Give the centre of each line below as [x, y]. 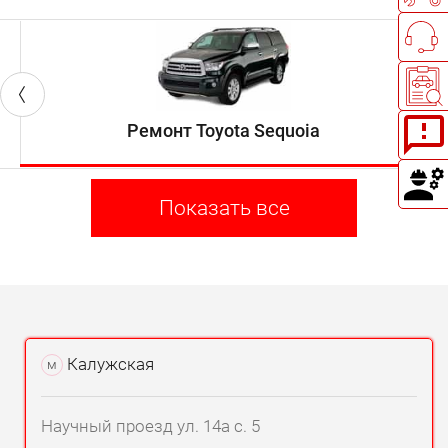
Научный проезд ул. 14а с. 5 [150, 426]
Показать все [224, 207]
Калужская [108, 364]
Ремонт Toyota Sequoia [223, 130]
